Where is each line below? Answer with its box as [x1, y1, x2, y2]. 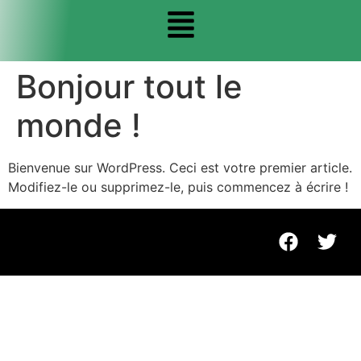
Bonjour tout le [16, 67, 243, 107]
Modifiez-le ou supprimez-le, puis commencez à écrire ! [8, 179, 348, 196]
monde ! [16, 106, 141, 146]
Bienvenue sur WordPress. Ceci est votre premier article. [8, 160, 352, 176]
